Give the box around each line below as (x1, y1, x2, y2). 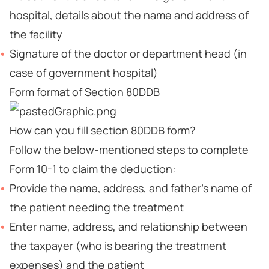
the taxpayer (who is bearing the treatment (10, 238, 226, 253)
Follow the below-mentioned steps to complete (10, 142, 249, 157)
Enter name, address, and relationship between (10, 219, 247, 234)
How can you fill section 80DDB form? (10, 123, 195, 138)
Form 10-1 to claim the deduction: (10, 162, 175, 176)
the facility (10, 27, 62, 41)
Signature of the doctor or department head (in (10, 46, 247, 61)
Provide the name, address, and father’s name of (10, 181, 252, 195)
